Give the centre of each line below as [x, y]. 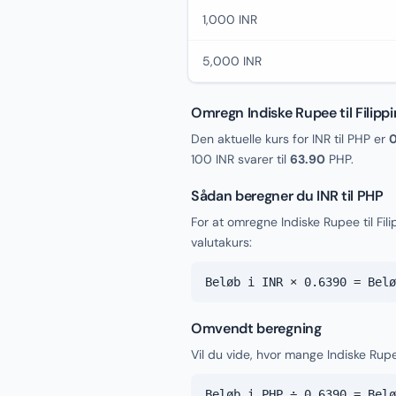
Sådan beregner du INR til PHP [287, 196]
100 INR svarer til [240, 159]
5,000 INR [232, 61]
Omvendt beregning [256, 328]
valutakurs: [221, 242]
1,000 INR [230, 19]
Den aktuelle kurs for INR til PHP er [290, 139]
